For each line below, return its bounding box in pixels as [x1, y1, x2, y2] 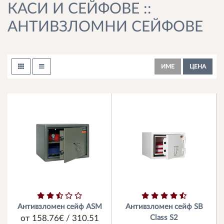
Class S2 [150, 214, 178, 221]
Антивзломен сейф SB [125, 203, 203, 210]
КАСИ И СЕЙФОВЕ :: [7, 1, 151, 16]
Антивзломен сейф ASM [17, 203, 102, 210]
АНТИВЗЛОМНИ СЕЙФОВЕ [7, 19, 203, 34]
